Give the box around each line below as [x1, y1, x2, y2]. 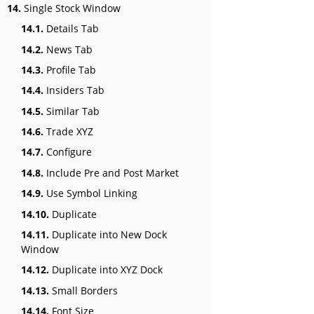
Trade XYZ [43, 125, 93, 139]
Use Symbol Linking [43, 186, 137, 200]
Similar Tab [43, 104, 100, 118]
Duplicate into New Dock [49, 228, 167, 242]
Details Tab [43, 22, 99, 36]
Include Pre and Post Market [43, 165, 179, 179]
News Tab [43, 42, 93, 56]
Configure [43, 145, 92, 159]
